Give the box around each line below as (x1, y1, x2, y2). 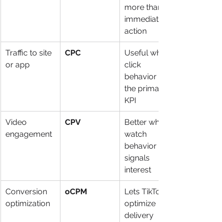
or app (5, 59, 30, 69)
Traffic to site (5, 48, 54, 57)
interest (124, 165, 151, 174)
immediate (124, 14, 165, 24)
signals (124, 153, 152, 163)
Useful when (124, 48, 172, 57)
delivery (124, 210, 156, 220)
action (124, 26, 147, 36)
